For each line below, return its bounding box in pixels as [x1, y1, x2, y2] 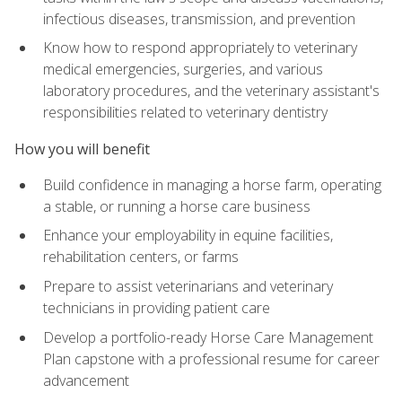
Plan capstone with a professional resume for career [43, 348, 380, 369]
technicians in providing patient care [43, 298, 270, 319]
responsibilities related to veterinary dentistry [43, 102, 328, 123]
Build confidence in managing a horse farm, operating [43, 174, 381, 195]
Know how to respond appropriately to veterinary [43, 38, 357, 58]
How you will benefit [14, 138, 150, 159]
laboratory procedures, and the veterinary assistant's [43, 81, 380, 101]
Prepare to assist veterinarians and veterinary [43, 276, 333, 297]
